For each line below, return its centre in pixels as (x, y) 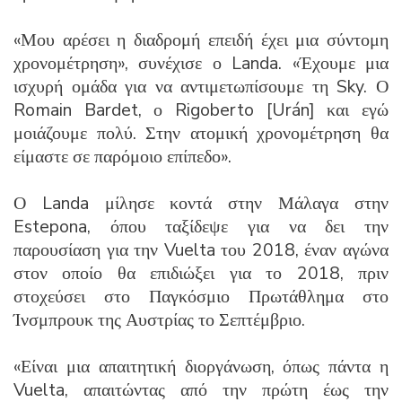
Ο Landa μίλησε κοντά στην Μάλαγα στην (201, 203)
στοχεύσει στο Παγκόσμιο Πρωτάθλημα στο (201, 296)
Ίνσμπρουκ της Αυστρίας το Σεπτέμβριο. (159, 319)
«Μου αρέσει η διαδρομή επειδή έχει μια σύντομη (201, 39)
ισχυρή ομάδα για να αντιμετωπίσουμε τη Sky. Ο (201, 86)
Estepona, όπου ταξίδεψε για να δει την (201, 226)
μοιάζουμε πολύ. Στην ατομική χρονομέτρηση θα (201, 133)
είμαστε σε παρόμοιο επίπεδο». (122, 156)
